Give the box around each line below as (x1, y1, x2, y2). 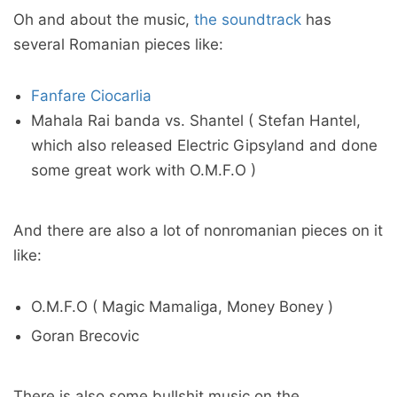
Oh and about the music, (13, 11, 194, 28)
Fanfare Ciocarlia (31, 87, 152, 105)
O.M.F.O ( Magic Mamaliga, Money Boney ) (31, 298, 333, 315)
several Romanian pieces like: (13, 35, 223, 53)
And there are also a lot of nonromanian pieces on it (13, 222, 383, 239)
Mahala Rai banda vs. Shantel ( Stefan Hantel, (31, 112, 361, 129)
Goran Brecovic (31, 327, 139, 345)
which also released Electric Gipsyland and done (31, 136, 378, 154)
